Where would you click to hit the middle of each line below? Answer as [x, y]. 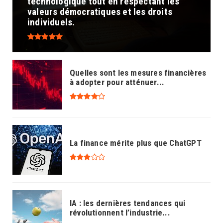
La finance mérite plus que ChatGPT [136, 143]
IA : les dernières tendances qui [128, 203]
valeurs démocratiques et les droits [100, 12]
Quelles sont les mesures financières [138, 73]
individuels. [51, 22]
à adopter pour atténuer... [117, 82]
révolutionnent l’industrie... [120, 213]
